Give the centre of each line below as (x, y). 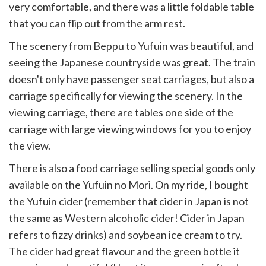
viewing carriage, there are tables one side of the (121, 112)
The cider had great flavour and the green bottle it (124, 251)
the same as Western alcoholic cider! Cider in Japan (127, 218)
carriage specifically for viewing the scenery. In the (126, 96)
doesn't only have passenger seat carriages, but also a (132, 79)
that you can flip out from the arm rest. (97, 23)
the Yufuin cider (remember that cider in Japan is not (129, 201)
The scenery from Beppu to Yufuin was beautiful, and (131, 46)
